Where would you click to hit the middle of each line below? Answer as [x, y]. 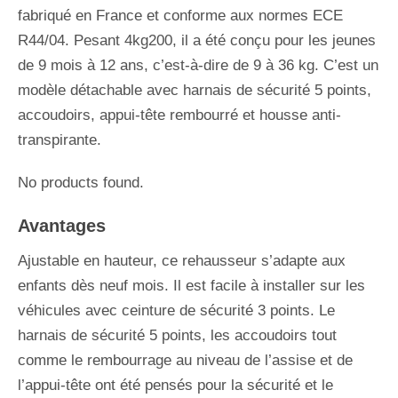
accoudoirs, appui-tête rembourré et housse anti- [179, 115]
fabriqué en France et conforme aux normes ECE [180, 15]
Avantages [62, 225]
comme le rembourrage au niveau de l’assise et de [185, 360]
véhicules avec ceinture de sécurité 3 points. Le [176, 310]
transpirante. [60, 139]
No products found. [81, 182]
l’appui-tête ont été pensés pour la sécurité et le [175, 385]
